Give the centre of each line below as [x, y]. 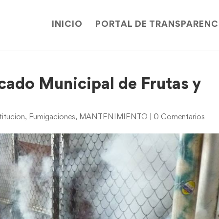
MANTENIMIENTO [114, 117]
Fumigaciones [52, 117]
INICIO [67, 25]
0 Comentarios [179, 117]
